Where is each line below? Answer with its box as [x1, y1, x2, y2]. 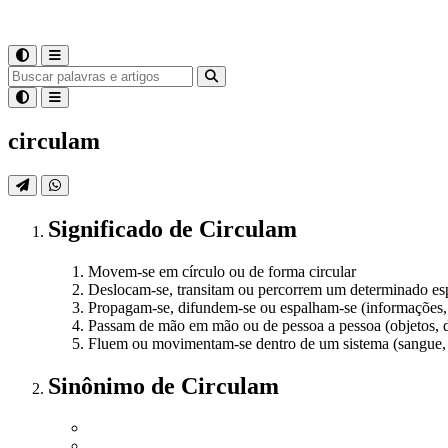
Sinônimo [48, 372, 151, 399]
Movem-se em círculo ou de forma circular [88, 262, 356, 280]
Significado [48, 215, 169, 242]
